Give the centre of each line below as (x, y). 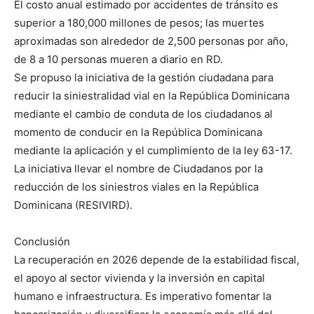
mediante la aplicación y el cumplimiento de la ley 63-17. (153, 150)
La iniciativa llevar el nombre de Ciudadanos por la (138, 168)
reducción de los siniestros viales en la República (136, 186)
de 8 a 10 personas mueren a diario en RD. (118, 59)
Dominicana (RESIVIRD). (73, 205)
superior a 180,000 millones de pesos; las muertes (139, 22)
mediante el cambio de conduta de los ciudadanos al (143, 114)
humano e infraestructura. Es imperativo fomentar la (143, 296)
